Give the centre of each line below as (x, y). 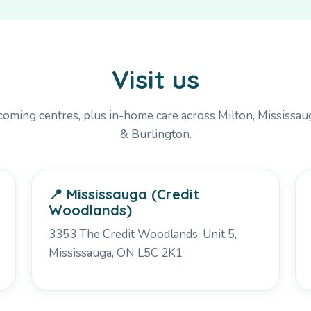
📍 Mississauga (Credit (124, 194)
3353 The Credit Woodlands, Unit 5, (142, 234)
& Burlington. (155, 134)
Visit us (155, 79)
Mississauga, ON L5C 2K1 (115, 253)
